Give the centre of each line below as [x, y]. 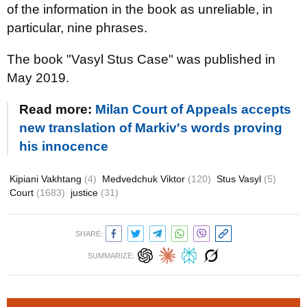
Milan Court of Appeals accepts [193, 109]
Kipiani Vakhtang [47, 179]
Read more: [57, 109]
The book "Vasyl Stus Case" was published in [141, 59]
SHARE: [89, 234]
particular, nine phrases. [77, 28]
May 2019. [38, 78]
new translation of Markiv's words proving [151, 128]
